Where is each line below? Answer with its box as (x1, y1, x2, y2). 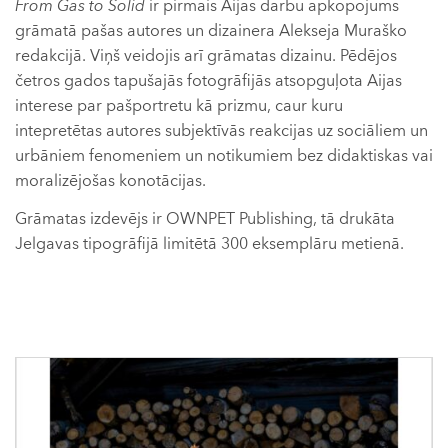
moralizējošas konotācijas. (15, 170, 206, 192)
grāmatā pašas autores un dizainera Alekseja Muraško (15, 20, 407, 42)
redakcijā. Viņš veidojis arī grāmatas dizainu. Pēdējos (15, 45, 397, 67)
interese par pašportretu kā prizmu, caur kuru (15, 95, 343, 117)
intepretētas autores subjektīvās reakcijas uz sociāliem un (15, 120, 428, 142)
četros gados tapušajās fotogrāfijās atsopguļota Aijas (15, 70, 402, 92)
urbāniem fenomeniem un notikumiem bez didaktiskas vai (15, 145, 433, 167)
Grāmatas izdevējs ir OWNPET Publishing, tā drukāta (15, 207, 395, 230)
